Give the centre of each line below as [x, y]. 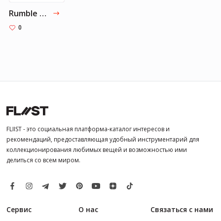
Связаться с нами [182, 210]
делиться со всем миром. [43, 160]
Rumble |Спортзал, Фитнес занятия [43, 13]
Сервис [19, 210]
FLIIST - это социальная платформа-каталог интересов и [88, 129]
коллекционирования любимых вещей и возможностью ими [97, 150]
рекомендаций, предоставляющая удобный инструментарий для [103, 140]
